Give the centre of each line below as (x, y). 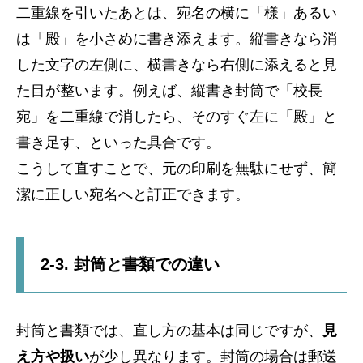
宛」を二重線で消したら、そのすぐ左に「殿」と (177, 116)
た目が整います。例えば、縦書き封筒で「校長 (169, 90)
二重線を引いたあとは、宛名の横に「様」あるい (177, 13)
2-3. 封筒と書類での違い (130, 264)
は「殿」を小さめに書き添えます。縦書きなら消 (177, 38)
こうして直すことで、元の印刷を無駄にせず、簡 (177, 168)
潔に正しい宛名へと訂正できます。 (133, 194)
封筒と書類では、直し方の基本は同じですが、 (169, 330)
